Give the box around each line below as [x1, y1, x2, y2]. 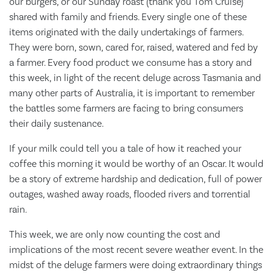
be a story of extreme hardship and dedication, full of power [9, 172, 262, 185]
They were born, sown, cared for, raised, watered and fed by [9, 41, 258, 54]
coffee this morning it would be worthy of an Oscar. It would [9, 157, 263, 170]
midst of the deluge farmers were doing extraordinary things [9, 258, 262, 271]
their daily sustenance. [9, 117, 104, 130]
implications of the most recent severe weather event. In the [9, 243, 263, 256]
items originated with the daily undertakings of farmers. [9, 26, 243, 38]
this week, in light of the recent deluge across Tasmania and [9, 71, 261, 84]
